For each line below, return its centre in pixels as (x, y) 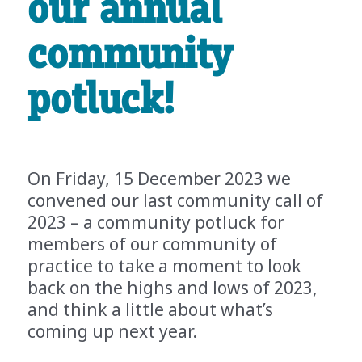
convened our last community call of (176, 200)
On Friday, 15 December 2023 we (160, 179)
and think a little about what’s (151, 309)
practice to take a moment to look (165, 266)
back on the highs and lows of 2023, (173, 288)
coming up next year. (115, 331)
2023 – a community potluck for (156, 222)
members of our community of (153, 244)
